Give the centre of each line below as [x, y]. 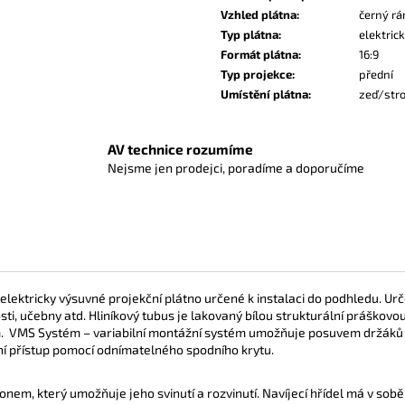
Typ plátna [250, 34]
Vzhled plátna [259, 14]
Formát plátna [259, 54]
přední [376, 74]
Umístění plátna [264, 94]
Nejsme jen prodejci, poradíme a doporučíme [236, 168]
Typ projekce [256, 74]
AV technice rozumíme [181, 150]
